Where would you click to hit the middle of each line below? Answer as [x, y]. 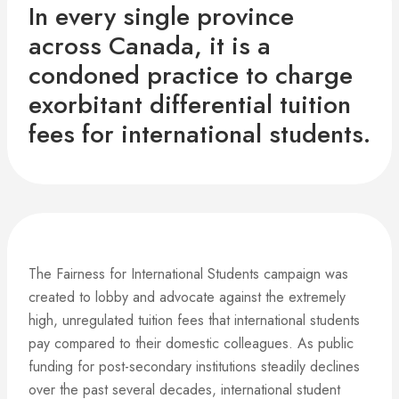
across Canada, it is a [150, 46]
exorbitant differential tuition [190, 105]
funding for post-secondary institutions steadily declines [194, 366]
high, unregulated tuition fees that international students [194, 320]
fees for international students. [199, 134]
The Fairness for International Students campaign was [188, 274]
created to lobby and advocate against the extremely [187, 297]
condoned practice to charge [191, 75]
